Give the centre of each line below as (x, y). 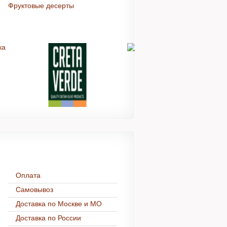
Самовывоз (34, 190)
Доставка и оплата (53, 152)
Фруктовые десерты (41, 6)
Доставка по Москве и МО (59, 204)
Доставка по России (48, 218)
